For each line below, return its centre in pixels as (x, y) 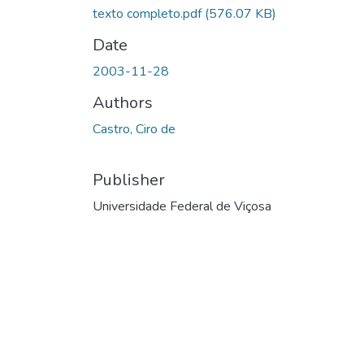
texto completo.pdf (149, 13)
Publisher (129, 180)
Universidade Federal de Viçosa (182, 206)
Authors (123, 102)
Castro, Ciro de (134, 129)
